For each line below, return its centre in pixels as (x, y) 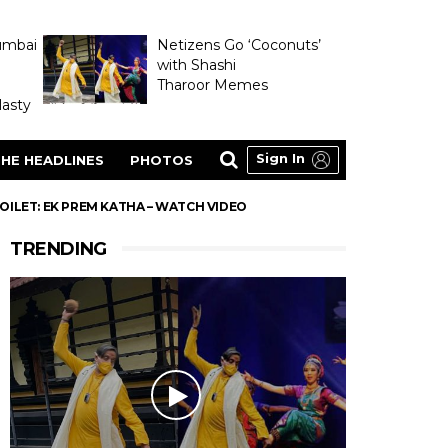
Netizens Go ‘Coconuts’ (238, 45)
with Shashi (196, 65)
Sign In (280, 158)
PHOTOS (161, 160)
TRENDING (58, 249)
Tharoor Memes (212, 85)
